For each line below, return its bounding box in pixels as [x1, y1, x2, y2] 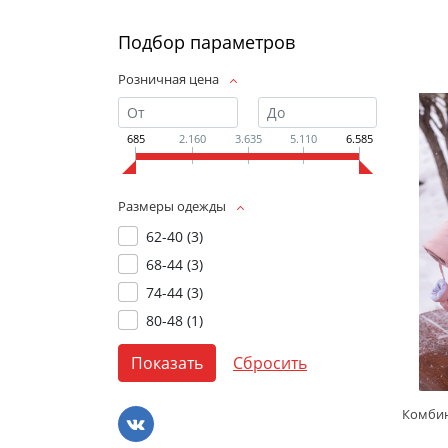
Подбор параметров [118, 30, 295, 54]
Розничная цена [118, 70, 219, 88]
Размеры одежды [118, 197, 229, 216]
